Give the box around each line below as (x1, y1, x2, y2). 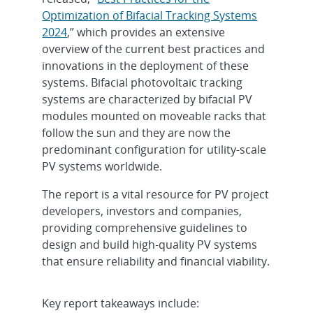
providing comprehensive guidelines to (42, 220, 248, 235)
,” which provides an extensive (67, 24, 226, 40)
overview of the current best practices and (42, 41, 265, 57)
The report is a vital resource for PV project (42, 187, 270, 202)
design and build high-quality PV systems (42, 237, 258, 252)
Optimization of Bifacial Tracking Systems (42, 8, 258, 23)
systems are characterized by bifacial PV (42, 92, 253, 107)
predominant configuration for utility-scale (42, 142, 267, 157)
